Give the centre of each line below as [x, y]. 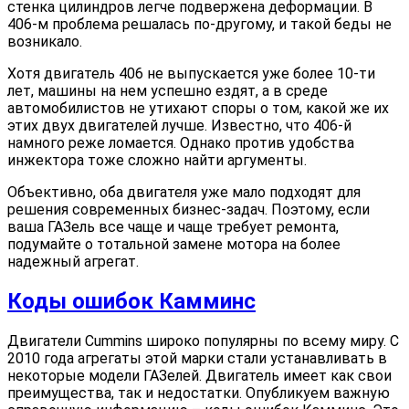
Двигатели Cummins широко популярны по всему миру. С [203, 341]
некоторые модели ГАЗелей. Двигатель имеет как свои [199, 376]
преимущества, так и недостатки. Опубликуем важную [199, 393]
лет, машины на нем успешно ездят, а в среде [168, 91]
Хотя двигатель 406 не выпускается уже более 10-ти [191, 74]
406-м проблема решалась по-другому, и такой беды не [199, 25]
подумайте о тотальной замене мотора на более [174, 245]
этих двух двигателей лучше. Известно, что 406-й [179, 126]
